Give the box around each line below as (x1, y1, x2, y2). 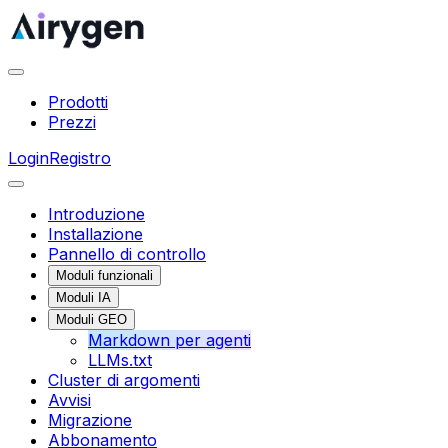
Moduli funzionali (56, 268, 153, 283)
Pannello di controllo (48, 244, 206, 264)
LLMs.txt (88, 350, 152, 370)
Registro (49, 148, 111, 168)
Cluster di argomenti (48, 370, 200, 390)
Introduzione (48, 204, 145, 224)
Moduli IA (56, 290, 111, 305)
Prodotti (48, 92, 108, 112)
